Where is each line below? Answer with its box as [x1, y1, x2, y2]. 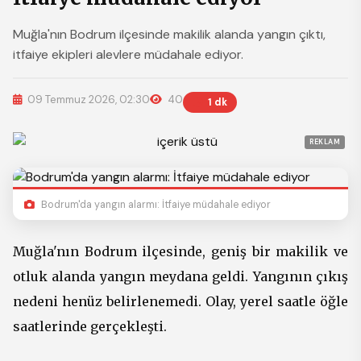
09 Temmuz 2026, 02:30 [25, 93, 150, 106]
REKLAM [309, 137, 340, 147]
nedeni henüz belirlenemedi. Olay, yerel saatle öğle [13, 293, 348, 309]
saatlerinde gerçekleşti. [13, 318, 167, 334]
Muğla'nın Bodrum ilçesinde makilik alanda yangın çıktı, [13, 26, 326, 43]
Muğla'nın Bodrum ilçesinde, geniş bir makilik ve [13, 243, 348, 259]
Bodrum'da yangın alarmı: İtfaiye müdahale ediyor [39, 198, 271, 211]
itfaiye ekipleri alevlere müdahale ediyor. [13, 46, 243, 63]
